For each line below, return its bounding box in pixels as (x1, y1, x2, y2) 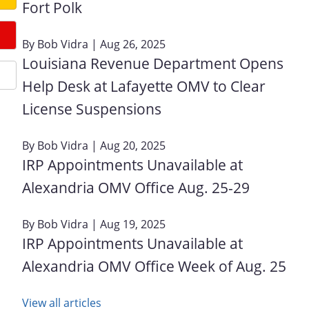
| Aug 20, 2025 (88, 137, 166, 153)
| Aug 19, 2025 (88, 216, 166, 232)
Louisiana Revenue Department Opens (22, 53, 283, 73)
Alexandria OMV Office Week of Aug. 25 (22, 256, 286, 276)
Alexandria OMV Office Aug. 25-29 (22, 177, 250, 197)
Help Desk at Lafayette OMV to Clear (22, 76, 266, 96)
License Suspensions (22, 99, 161, 119)
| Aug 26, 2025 (88, 36, 166, 52)
